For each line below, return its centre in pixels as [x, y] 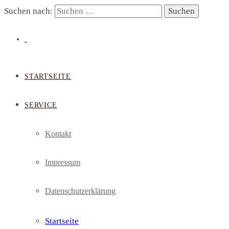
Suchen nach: [28, 11]
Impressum [63, 162]
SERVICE [41, 105]
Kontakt [58, 134]
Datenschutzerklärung [80, 191]
